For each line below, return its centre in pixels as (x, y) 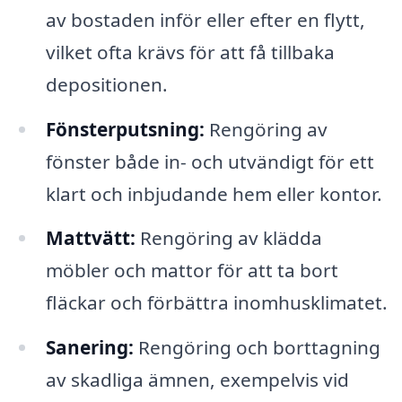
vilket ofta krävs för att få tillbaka (190, 52)
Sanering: (89, 348)
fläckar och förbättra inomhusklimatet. (216, 303)
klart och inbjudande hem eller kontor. (214, 193)
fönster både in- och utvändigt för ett (210, 161)
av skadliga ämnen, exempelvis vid (197, 380)
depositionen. (106, 84)
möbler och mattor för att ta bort (192, 271)
